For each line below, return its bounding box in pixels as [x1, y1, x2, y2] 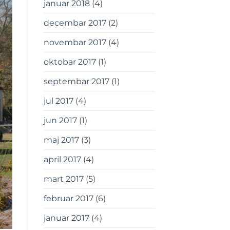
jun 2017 [43, 116, 77, 126]
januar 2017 [43, 213, 89, 223]
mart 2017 [43, 174, 84, 184]
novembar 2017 [43, 37, 106, 48]
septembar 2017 [43, 76, 109, 87]
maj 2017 [43, 135, 79, 145]
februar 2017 [43, 194, 93, 204]
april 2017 [43, 155, 81, 165]
